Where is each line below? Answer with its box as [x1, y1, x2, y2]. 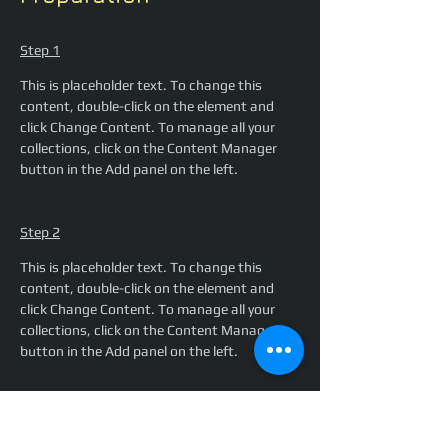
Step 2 [20, 224, 60, 241]
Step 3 [20, 406, 60, 423]
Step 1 [20, 42, 60, 59]
